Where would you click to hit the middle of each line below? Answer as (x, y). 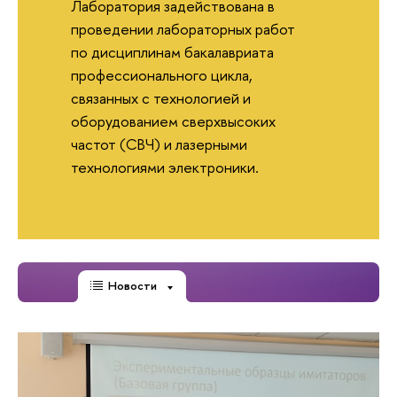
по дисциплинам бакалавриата (172, 52)
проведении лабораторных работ (183, 29)
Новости (132, 286)
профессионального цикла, (161, 75)
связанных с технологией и (160, 98)
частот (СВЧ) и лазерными (159, 144)
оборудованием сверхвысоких (173, 121)
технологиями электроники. (164, 167)
